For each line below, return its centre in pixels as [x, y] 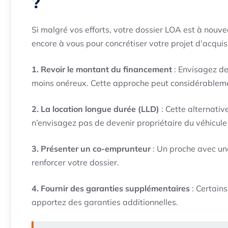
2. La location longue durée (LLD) [95, 109]
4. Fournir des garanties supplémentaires [111, 188]
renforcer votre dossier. [75, 162]
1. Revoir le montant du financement [102, 69]
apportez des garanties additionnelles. [105, 202]
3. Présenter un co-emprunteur [91, 148]
